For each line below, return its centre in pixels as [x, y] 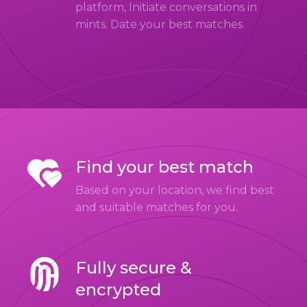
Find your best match [164, 167]
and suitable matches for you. [157, 207]
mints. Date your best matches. [160, 24]
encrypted [118, 290]
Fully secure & [134, 268]
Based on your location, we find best [175, 190]
